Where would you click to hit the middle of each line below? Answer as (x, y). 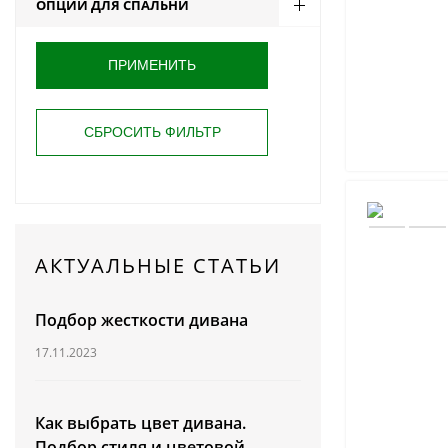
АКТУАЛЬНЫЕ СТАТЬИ (158, 265)
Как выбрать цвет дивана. (140, 423)
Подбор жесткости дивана (141, 320)
